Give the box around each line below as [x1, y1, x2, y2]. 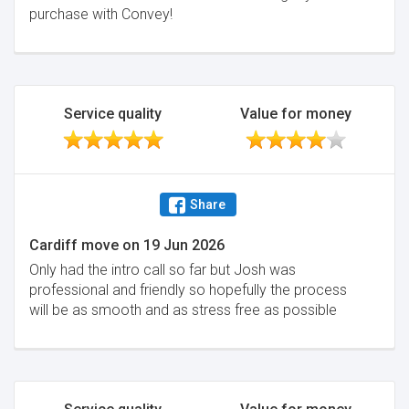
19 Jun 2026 [143, 236, 225, 254]
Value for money [240, 105, 352, 122]
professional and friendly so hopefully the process [29, 281, 347, 299]
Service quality [64, 105, 163, 122]
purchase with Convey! [29, 5, 173, 23]
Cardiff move [29, 236, 119, 254]
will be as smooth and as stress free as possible [29, 301, 337, 319]
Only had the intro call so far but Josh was [29, 261, 296, 278]
